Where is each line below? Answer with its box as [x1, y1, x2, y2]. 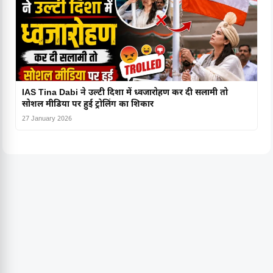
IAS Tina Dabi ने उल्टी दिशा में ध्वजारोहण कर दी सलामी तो [22, 87, 228, 99]
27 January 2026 [22, 115, 72, 124]
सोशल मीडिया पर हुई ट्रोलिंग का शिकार [22, 99, 154, 111]
